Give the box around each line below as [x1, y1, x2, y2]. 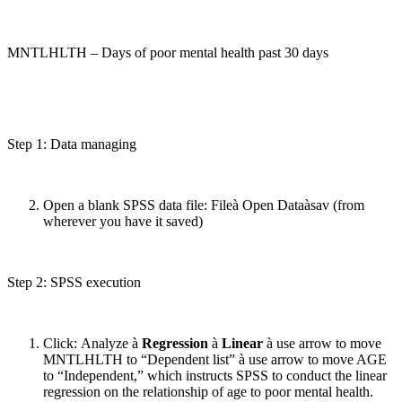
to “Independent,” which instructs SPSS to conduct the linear [43, 367, 387, 383]
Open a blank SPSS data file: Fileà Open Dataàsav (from [43, 197, 364, 213]
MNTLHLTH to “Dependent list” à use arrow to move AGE [43, 351, 387, 367]
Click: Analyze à [43, 335, 138, 351]
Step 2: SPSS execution [7, 274, 141, 290]
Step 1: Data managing [7, 135, 136, 152]
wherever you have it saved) [43, 213, 203, 229]
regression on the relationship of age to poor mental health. [43, 383, 373, 399]
